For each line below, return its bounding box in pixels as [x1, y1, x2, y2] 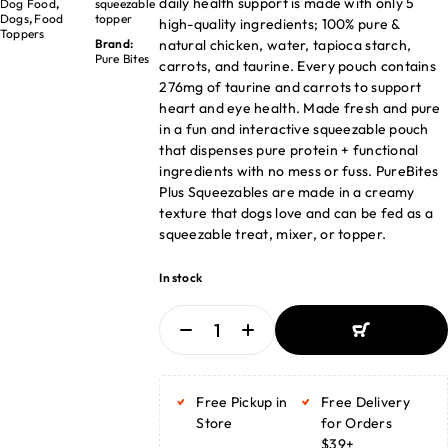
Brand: [94, 36, 134, 52]
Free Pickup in [196, 393, 288, 411]
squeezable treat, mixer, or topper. [159, 225, 387, 243]
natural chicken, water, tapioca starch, [159, 36, 412, 54]
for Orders [321, 414, 392, 432]
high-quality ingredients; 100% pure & [159, 15, 400, 33]
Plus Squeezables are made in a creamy [159, 183, 415, 201]
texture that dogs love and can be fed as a [159, 204, 434, 222]
